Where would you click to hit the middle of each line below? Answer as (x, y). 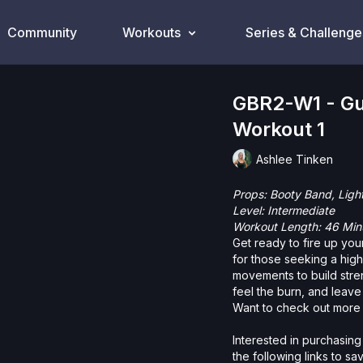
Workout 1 (279, 129)
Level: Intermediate (284, 210)
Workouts (151, 32)
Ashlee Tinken (295, 159)
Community (42, 32)
